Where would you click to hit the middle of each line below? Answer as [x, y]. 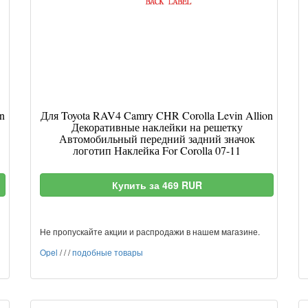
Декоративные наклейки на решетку [157, 127]
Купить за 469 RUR [157, 185]
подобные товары [108, 252]
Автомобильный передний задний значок [157, 139]
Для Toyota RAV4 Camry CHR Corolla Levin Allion [157, 115]
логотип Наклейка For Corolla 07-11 [157, 150]
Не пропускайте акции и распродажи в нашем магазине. [150, 231]
